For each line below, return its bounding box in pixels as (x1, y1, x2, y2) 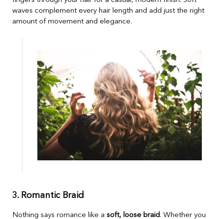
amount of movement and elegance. (12, 18, 132, 26)
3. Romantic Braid (12, 191, 84, 200)
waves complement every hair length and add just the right (12, 7, 204, 15)
